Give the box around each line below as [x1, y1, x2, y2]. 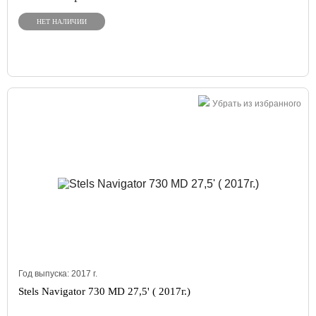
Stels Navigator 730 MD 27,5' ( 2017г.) [18, 286, 190, 297]
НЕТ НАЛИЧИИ [37, 18, 87, 25]
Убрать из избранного [212, 99, 301, 109]
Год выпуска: [18, 269, 71, 279]
